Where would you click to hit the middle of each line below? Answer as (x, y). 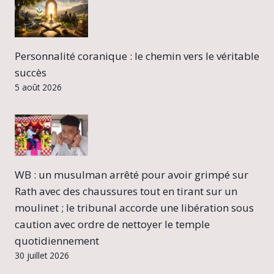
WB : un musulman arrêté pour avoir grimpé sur (131, 175)
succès (31, 73)
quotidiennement (57, 241)
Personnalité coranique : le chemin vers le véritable (137, 56)
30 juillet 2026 (42, 256)
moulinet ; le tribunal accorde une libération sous (134, 208)
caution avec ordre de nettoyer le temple (112, 224)
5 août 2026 (38, 87)
